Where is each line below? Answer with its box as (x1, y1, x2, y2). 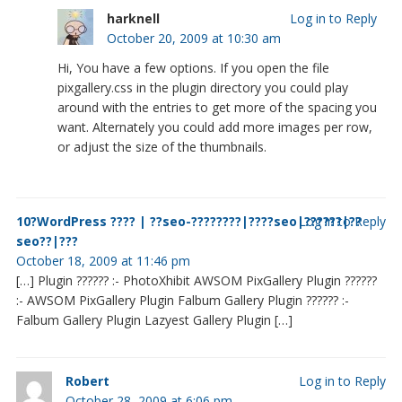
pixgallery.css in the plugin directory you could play (57, 78, 348, 96)
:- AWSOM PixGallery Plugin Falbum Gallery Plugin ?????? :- (15, 291, 349, 309)
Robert (65, 371, 109, 389)
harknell (106, 9, 160, 27)
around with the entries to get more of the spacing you (57, 98, 377, 116)
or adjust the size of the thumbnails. (57, 137, 267, 155)
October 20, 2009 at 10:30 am (106, 29, 281, 47)
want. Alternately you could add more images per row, (57, 118, 372, 135)
